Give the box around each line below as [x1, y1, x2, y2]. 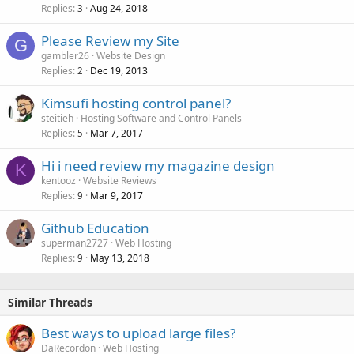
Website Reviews [83, 173, 156, 187]
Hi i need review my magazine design [41, 156, 275, 175]
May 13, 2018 [90, 250, 149, 265]
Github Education [41, 218, 149, 237]
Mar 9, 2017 [90, 188, 143, 202]
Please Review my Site [41, 31, 179, 50]
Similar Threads [8, 294, 92, 310]
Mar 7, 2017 [90, 126, 143, 140]
